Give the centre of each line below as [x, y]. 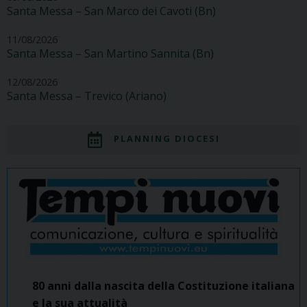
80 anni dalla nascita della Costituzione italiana [163, 285]
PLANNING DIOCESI [167, 139]
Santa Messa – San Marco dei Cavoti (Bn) [111, 11]
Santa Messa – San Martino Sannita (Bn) [110, 53]
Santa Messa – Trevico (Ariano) [87, 96]
